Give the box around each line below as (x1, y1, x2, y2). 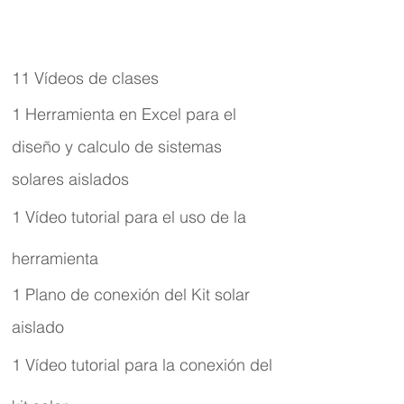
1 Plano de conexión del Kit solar (12, 284, 250, 305)
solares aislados (12, 169, 129, 189)
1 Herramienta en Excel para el (12, 104, 236, 124)
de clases (84, 68, 159, 88)
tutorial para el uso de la (67, 207, 246, 227)
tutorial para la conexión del (67, 354, 272, 375)
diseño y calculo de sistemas (12, 136, 222, 157)
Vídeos (34, 68, 84, 88)
